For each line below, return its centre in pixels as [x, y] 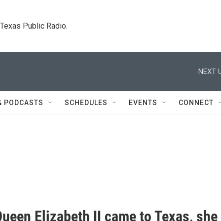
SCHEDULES [86, 103]
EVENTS [143, 103]
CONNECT [196, 103]
